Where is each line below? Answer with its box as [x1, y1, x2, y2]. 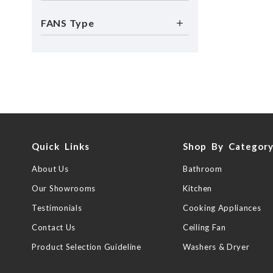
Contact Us [32, 222, 76, 232]
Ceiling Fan [183, 222, 226, 232]
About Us [32, 164, 69, 174]
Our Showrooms [32, 183, 96, 193]
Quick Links [32, 141, 90, 152]
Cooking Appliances [183, 203, 261, 213]
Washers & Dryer [183, 242, 250, 252]
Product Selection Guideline [32, 242, 141, 252]
